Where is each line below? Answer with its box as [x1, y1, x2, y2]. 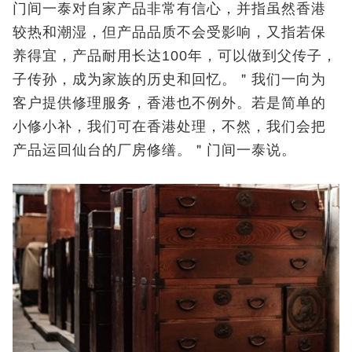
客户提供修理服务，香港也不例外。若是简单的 [13, 95, 326, 112]
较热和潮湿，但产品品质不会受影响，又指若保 [13, 24, 326, 41]
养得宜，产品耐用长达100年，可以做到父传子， [13, 48, 337, 64]
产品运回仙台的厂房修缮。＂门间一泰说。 [13, 142, 296, 159]
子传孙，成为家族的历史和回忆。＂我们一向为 [13, 71, 326, 88]
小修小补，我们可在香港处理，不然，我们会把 [13, 119, 326, 135]
